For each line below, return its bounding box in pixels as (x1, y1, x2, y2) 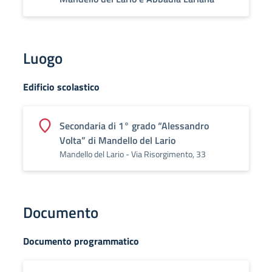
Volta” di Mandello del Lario (59, 133, 175, 148)
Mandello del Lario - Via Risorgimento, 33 (59, 148, 206, 160)
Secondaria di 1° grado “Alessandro (59, 118, 209, 133)
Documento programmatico (23, 234, 139, 248)
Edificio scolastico (23, 80, 100, 94)
